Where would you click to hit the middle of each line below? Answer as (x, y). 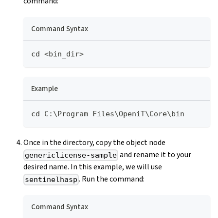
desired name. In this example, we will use (93, 167)
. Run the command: (112, 179)
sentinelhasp (51, 180)
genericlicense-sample (71, 155)
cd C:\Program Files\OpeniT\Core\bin (108, 114)
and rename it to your (155, 155)
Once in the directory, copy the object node (94, 143)
